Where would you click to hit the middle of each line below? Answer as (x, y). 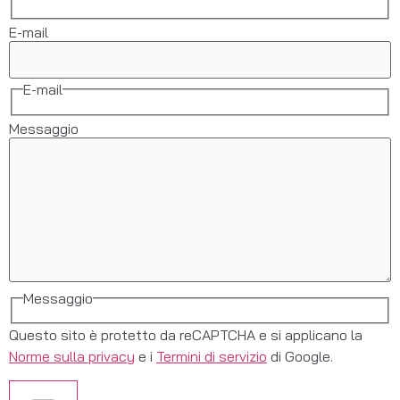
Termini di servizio (212, 357)
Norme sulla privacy (72, 357)
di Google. (300, 357)
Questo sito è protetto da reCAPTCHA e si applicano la (186, 335)
